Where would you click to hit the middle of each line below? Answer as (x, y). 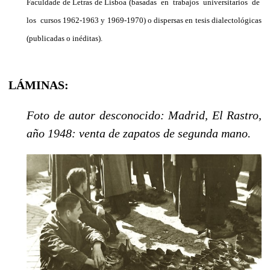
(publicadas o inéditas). (64, 38)
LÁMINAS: (39, 85)
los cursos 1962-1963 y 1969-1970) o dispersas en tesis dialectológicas (144, 20)
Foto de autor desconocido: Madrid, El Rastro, (144, 115)
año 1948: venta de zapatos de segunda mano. (139, 133)
